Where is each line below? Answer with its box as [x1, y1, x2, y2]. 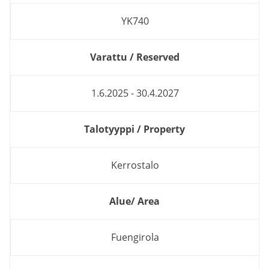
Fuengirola [110, 230, 159, 244]
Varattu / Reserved [89, 50, 180, 64]
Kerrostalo [110, 158, 159, 172]
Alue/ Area [109, 194, 160, 208]
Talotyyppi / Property [84, 122, 185, 136]
